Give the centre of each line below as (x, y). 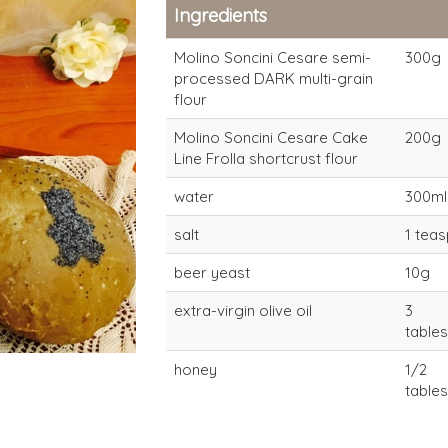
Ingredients (220, 15)
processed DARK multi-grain (273, 78)
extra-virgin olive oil (242, 310)
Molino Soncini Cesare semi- (272, 57)
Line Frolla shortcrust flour (265, 158)
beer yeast (211, 272)
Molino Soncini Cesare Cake (270, 137)
